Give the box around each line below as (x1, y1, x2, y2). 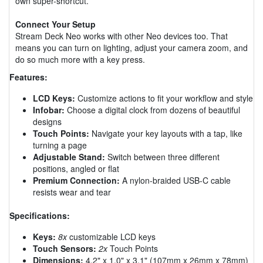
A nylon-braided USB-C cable (120, 174, 231, 186)
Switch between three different (105, 150, 220, 163)
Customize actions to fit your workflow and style (75, 92, 253, 104)
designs (33, 115, 62, 127)
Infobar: (33, 103, 65, 116)
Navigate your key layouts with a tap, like (89, 127, 242, 139)
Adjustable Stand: (33, 150, 105, 163)
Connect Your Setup (15, 18, 96, 30)
